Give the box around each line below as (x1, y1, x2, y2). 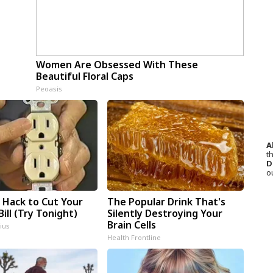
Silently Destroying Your (107, 206, 222, 220)
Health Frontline (107, 232, 161, 242)
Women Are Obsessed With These (35, 57, 198, 71)
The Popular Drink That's (107, 194, 225, 208)
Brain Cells (107, 218, 156, 232)
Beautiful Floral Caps (35, 69, 133, 83)
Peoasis (35, 83, 62, 93)
